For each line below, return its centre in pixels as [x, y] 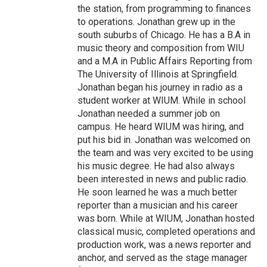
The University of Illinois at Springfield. [158, 74]
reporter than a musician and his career [158, 205]
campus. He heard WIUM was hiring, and [161, 127]
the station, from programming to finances [164, 9]
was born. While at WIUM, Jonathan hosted [166, 218]
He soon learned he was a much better [157, 192]
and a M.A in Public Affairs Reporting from [165, 61]
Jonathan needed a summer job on [149, 114]
